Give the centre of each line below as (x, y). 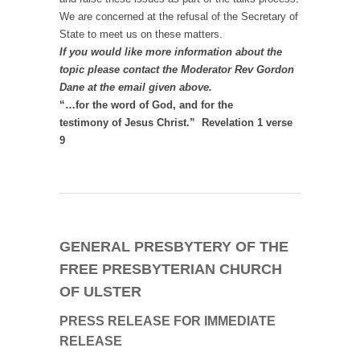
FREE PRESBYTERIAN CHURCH (171, 270)
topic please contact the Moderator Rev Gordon (177, 70)
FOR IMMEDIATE (225, 321)
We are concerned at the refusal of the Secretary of (179, 17)
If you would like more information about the (171, 52)
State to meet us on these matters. (141, 35)
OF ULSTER (100, 292)
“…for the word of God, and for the (146, 105)
